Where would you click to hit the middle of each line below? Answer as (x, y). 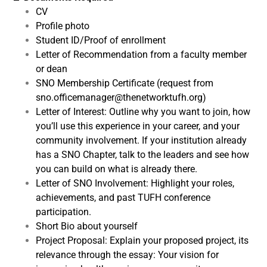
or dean (52, 69)
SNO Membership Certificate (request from (125, 83)
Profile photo (63, 26)
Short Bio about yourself (87, 226)
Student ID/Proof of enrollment (101, 40)
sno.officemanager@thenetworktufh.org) (121, 97)
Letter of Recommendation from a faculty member (141, 54)
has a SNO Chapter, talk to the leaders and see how (142, 154)
